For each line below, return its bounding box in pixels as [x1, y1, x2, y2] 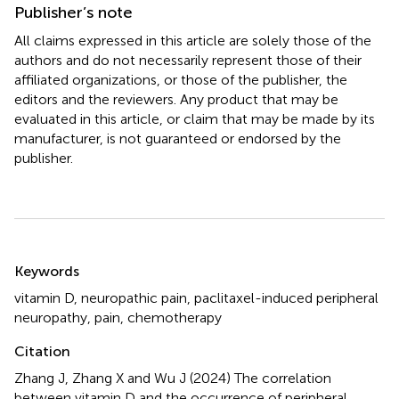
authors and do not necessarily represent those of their [14, 51, 362, 69]
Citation [14, 342, 70, 360]
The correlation [234, 369, 331, 387]
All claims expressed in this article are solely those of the [14, 31, 371, 49]
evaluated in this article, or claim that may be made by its [14, 110, 375, 127]
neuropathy [14, 308, 87, 326]
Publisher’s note [14, 2, 133, 22]
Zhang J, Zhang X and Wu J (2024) [14, 369, 234, 387]
